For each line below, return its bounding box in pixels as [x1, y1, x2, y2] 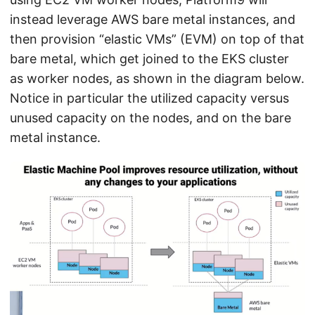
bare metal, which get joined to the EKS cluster [10, 51, 289, 67]
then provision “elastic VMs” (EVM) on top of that [10, 32, 304, 47]
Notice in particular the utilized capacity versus [10, 91, 289, 106]
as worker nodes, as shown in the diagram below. [10, 71, 304, 86]
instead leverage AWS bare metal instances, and [10, 12, 295, 27]
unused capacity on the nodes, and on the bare [10, 110, 291, 126]
